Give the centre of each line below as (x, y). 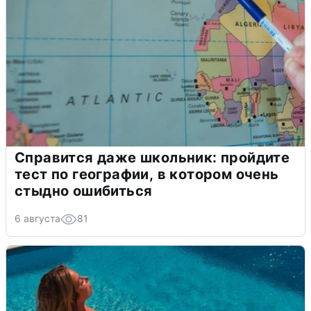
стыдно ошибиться (84, 191)
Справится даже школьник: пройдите (152, 157)
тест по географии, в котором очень (147, 174)
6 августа (37, 218)
